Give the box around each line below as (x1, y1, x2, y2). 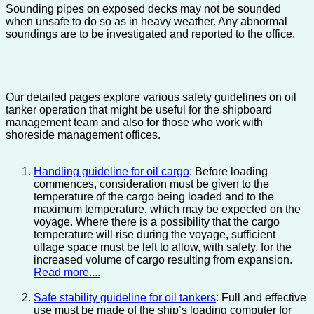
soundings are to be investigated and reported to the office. (6, 28, 295, 41)
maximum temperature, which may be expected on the (34, 203, 301, 216)
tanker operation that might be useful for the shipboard (6, 104, 272, 116)
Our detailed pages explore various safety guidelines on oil (6, 91, 296, 104)
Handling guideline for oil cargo (34, 165, 189, 178)
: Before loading (189, 165, 268, 178)
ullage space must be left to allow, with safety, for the (34, 241, 292, 254)
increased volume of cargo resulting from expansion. (34, 254, 292, 266)
